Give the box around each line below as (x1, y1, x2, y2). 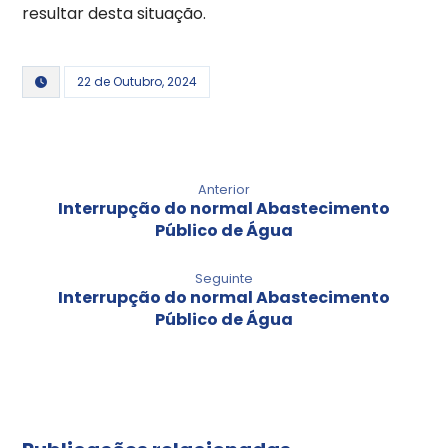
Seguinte (195, 270, 253, 287)
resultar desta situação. (22, 2, 207, 25)
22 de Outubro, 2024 (77, 73, 198, 90)
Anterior (198, 181, 250, 198)
